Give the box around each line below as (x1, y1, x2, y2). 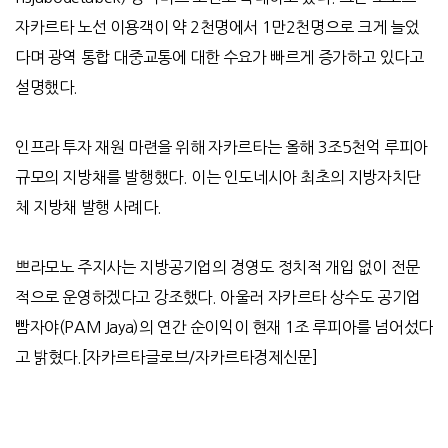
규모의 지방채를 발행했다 (15, 169, 183, 186)
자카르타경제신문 (195, 349, 312, 366)
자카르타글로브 (86, 349, 189, 366)
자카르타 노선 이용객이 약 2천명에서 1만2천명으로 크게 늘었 (15, 19, 420, 36)
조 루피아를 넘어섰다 (294, 319, 433, 336)
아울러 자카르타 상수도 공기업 (220, 289, 421, 306)
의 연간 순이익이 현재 (138, 319, 282, 336)
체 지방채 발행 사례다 (15, 199, 158, 216)
